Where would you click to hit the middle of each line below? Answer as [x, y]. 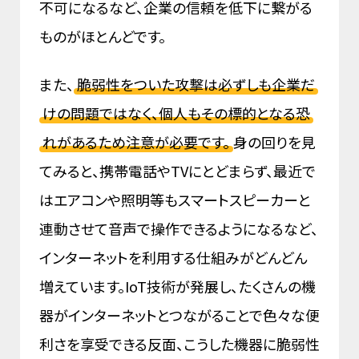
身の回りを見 [274, 142]
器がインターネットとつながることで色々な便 [179, 315]
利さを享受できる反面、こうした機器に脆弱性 [179, 344]
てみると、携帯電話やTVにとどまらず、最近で [177, 171]
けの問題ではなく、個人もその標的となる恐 [176, 113]
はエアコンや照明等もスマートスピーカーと [175, 200]
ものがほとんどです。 [104, 36]
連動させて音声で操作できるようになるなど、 [179, 229]
